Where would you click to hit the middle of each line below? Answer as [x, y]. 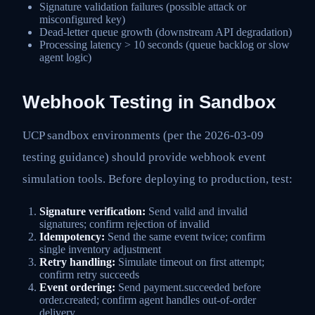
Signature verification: [92, 212]
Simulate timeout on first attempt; [190, 262]
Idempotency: [72, 237]
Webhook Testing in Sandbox [149, 102]
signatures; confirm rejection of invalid [124, 224]
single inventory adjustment [100, 250]
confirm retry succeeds [89, 275]
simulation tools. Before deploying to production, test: [157, 179]
